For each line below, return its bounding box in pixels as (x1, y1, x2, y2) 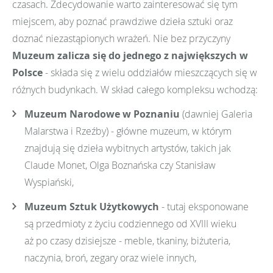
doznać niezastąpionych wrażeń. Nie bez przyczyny (12, 31, 230, 45)
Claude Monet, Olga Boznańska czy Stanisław (24, 158, 216, 172)
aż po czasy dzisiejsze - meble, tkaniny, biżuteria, (24, 233, 230, 247)
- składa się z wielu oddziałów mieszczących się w (43, 65, 257, 79)
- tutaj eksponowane (159, 199, 249, 213)
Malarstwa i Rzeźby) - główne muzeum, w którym (24, 124, 232, 138)
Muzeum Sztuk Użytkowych (24, 199, 159, 213)
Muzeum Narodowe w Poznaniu (24, 107, 180, 121)
